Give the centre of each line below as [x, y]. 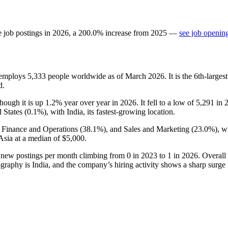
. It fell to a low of [166, 102]
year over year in [91, 102]
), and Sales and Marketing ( [149, 129]
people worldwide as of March [97, 76]
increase [118, 33]
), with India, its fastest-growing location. [109, 111]
